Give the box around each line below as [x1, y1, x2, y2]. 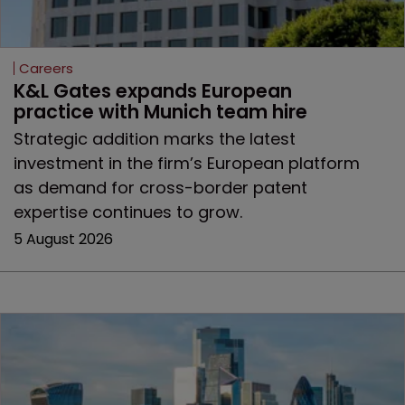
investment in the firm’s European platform [14, 152, 360, 175]
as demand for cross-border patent [14, 176, 307, 200]
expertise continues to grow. [14, 201, 242, 224]
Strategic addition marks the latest [14, 127, 296, 151]
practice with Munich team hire [14, 99, 307, 126]
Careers [19, 59, 73, 79]
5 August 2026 [14, 229, 113, 250]
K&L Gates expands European [14, 78, 297, 105]
